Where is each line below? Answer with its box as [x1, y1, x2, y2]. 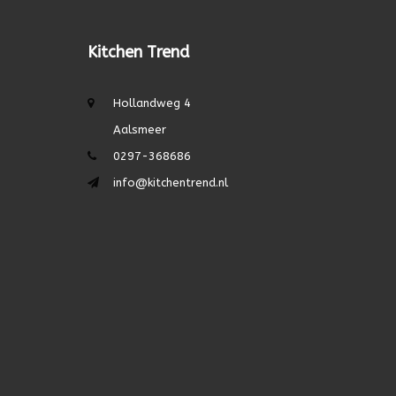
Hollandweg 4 [112, 95, 191, 110]
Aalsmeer [112, 122, 166, 136]
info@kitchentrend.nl [112, 175, 228, 189]
